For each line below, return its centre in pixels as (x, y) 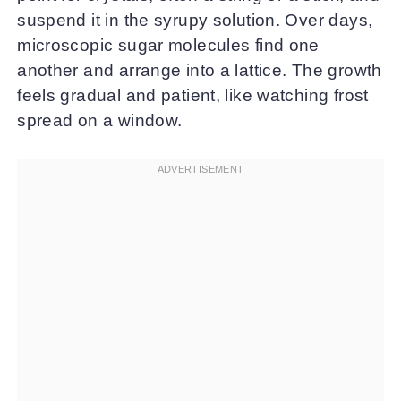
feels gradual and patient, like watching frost (193, 96)
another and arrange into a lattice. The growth (200, 71)
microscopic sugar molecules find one (168, 46)
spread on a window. (100, 121)
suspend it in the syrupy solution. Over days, (195, 21)
